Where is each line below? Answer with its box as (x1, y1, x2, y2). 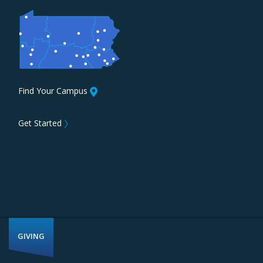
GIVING (18, 231, 45, 242)
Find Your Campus (18, 85, 87, 97)
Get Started (18, 117, 62, 129)
